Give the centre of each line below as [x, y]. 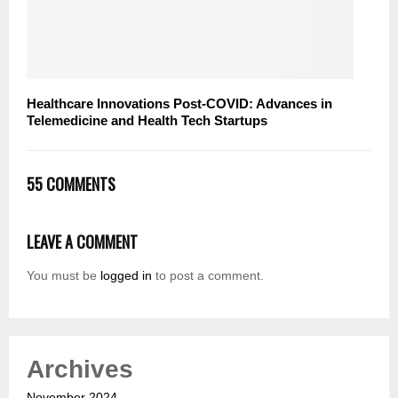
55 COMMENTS [71, 183]
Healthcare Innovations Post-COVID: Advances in [179, 103]
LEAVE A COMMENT [82, 241]
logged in [126, 275]
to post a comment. [208, 275]
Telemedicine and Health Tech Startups [147, 120]
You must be [64, 275]
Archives [80, 369]
